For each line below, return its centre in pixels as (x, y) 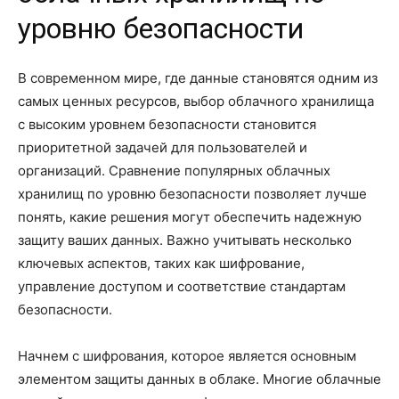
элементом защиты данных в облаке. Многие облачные (199, 379)
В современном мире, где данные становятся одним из (198, 78)
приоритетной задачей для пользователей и (163, 147)
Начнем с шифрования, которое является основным (187, 356)
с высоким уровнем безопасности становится (167, 124)
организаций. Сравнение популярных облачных (174, 171)
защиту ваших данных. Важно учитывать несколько (185, 240)
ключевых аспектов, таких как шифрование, (161, 263)
